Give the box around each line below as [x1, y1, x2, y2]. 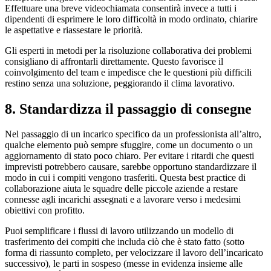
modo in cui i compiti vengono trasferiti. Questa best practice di [5, 172, 246, 183]
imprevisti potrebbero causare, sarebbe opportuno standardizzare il [5, 162, 256, 172]
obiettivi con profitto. [5, 205, 85, 216]
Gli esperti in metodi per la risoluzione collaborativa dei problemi [5, 45, 252, 56]
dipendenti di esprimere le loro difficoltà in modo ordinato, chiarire [5, 13, 258, 24]
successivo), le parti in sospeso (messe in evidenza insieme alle [5, 258, 243, 269]
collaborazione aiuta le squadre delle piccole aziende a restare [5, 183, 238, 194]
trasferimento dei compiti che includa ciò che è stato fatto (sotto [5, 237, 244, 247]
